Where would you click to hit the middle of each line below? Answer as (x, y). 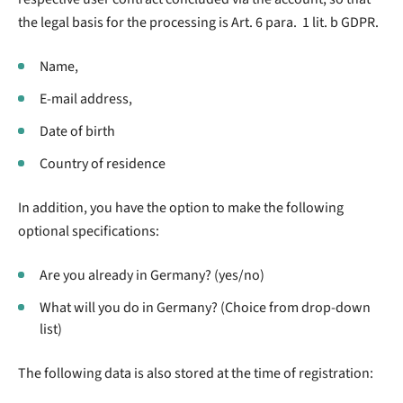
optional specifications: (89, 231)
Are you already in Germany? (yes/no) (152, 275)
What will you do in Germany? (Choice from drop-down (205, 307)
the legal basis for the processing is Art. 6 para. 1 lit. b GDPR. (198, 22)
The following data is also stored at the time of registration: (196, 373)
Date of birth (77, 131)
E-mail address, (86, 99)
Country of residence (103, 163)
